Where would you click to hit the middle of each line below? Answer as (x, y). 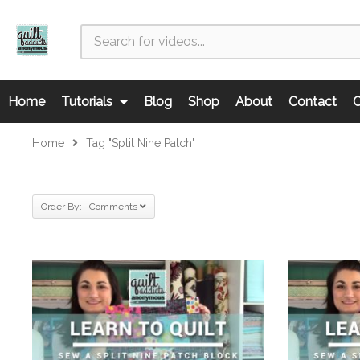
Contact (313, 102)
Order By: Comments (89, 207)
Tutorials (88, 102)
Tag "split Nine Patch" (141, 143)
